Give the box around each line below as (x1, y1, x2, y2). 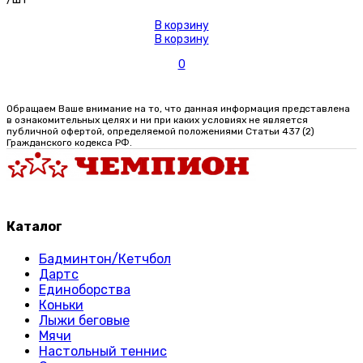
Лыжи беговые (39, 313, 130, 329)
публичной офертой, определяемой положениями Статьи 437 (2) (6, 126, 314, 138)
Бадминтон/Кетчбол (39, 251, 171, 267)
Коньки (39, 297, 83, 314)
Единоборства (39, 282, 130, 298)
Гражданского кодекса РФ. (6, 137, 132, 149)
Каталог (6, 219, 62, 235)
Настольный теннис (39, 344, 167, 360)
